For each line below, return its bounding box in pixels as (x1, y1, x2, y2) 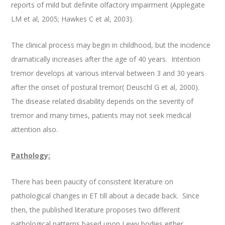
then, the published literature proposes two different (11, 205, 181, 215)
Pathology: (11, 151, 51, 161)
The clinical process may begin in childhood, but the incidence (11, 40, 211, 50)
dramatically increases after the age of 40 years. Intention (11, 54, 201, 64)
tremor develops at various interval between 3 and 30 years (11, 68, 205, 78)
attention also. (11, 125, 58, 135)
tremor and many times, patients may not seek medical (11, 110, 192, 121)
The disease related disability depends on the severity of (11, 96, 194, 106)
